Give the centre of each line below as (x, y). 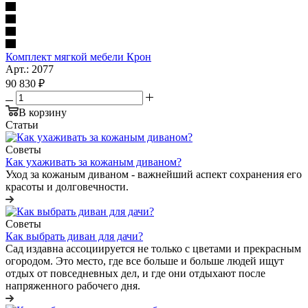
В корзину (43, 112)
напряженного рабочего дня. (73, 285)
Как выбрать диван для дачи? (74, 236)
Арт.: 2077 (30, 69)
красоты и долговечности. (67, 186)
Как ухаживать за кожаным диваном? (93, 162)
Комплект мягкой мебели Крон (78, 56)
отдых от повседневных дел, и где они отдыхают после (135, 273)
